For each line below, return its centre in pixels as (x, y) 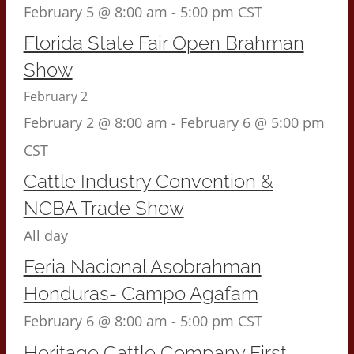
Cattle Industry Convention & (148, 182)
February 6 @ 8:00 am (95, 321)
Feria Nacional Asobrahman (142, 267)
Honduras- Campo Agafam (141, 294)
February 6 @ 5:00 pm (252, 122)
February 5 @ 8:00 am (95, 11)
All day (45, 236)
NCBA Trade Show (104, 209)
